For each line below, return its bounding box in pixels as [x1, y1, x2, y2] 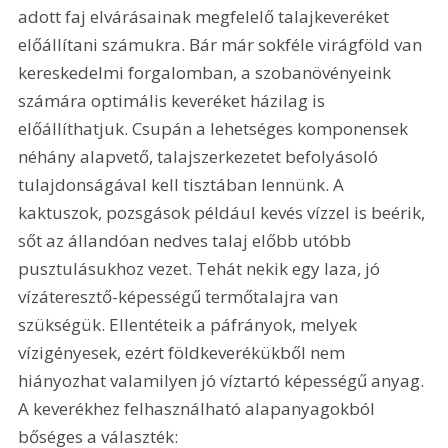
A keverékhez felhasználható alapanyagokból [18, 396, 380, 420]
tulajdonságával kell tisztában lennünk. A [18, 172, 349, 196]
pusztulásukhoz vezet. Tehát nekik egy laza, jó [18, 256, 385, 280]
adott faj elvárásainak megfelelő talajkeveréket [18, 4, 394, 28]
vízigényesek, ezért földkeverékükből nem [18, 340, 350, 364]
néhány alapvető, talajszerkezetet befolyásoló [18, 144, 383, 168]
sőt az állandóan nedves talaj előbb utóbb [18, 228, 356, 252]
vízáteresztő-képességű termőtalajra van [18, 284, 343, 308]
